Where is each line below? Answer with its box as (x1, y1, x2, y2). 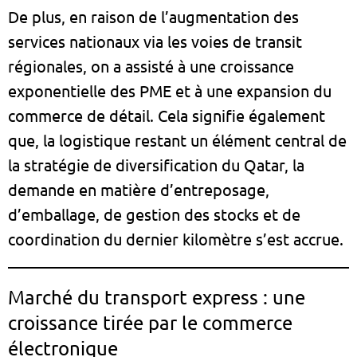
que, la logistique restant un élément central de (8, 130, 347, 151)
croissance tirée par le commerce (8, 311, 292, 335)
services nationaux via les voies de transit (8, 31, 302, 52)
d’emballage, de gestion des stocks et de (8, 204, 300, 225)
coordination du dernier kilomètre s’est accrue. (8, 229, 343, 249)
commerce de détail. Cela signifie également (8, 105, 325, 126)
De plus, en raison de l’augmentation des (8, 6, 299, 27)
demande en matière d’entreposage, (8, 179, 269, 200)
